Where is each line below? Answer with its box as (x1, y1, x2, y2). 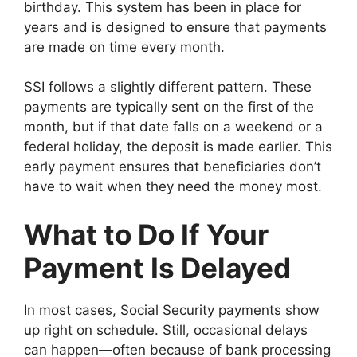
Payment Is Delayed (24, 250, 291, 284)
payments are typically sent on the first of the (24, 99, 314, 116)
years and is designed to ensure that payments (24, 18, 327, 35)
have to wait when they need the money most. (24, 178, 322, 195)
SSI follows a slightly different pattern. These (24, 79, 312, 96)
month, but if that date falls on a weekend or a (24, 119, 323, 135)
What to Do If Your (24, 217, 269, 251)
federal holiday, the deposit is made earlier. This (24, 139, 332, 155)
